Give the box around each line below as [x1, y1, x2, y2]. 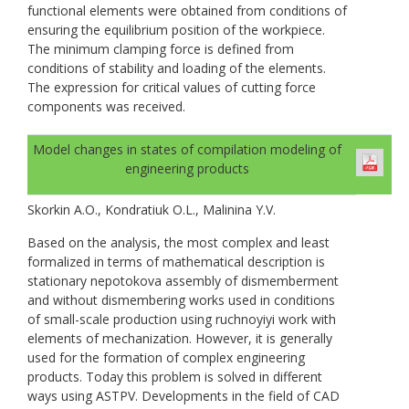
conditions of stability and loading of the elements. [27, 58, 326, 77]
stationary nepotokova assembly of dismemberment [27, 271, 339, 289]
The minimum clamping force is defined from [27, 39, 294, 58]
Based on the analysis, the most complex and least [27, 233, 330, 251]
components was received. [27, 97, 185, 115]
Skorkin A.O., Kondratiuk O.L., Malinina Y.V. [27, 200, 276, 218]
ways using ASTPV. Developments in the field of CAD [27, 386, 340, 404]
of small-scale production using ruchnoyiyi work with [27, 309, 336, 328]
